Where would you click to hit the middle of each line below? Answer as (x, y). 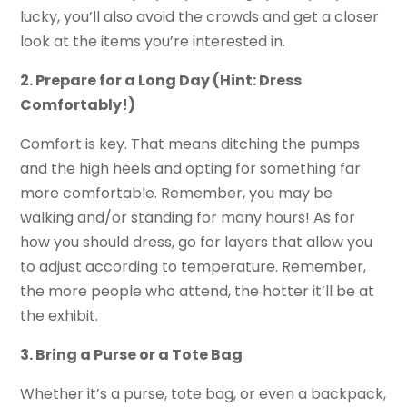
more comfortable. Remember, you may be (177, 194)
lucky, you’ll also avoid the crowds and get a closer (200, 17)
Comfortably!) (78, 105)
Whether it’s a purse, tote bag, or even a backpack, (203, 394)
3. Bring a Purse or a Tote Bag (132, 355)
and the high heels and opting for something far (191, 169)
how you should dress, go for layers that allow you (197, 243)
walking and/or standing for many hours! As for (188, 218)
